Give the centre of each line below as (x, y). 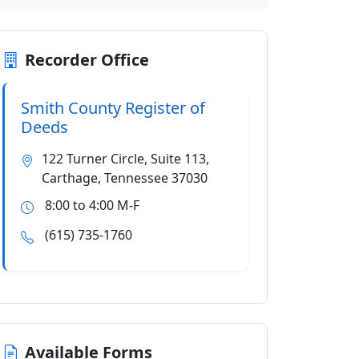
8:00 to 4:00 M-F (92, 205)
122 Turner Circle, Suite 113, (125, 159)
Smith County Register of (113, 108)
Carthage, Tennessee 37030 (125, 178)
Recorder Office (87, 60)
